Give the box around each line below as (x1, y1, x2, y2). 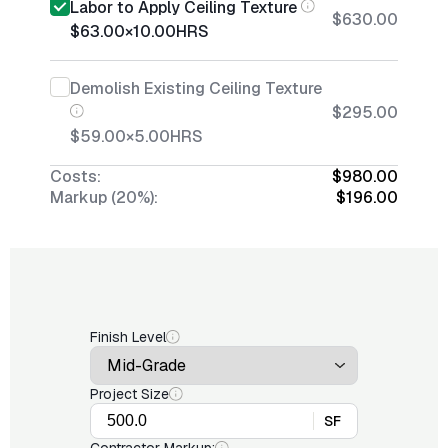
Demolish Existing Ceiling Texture (70, 78, 322, 99)
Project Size (90, 385, 169, 403)
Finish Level (90, 328, 166, 346)
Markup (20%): (50, 187, 158, 208)
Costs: (50, 166, 101, 187)
